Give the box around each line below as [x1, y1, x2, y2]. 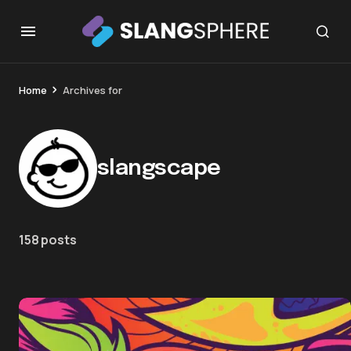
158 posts [19, 231, 77, 248]
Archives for [63, 83, 122, 97]
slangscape [97, 157, 221, 180]
